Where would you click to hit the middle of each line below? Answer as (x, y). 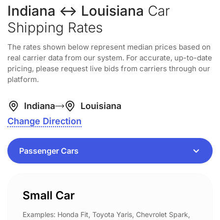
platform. (23, 79)
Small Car (49, 195)
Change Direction (44, 121)
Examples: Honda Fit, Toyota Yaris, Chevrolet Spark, (106, 214)
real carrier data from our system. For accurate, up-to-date (110, 58)
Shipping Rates (55, 27)
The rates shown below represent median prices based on (109, 47)
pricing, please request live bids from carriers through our (109, 69)
